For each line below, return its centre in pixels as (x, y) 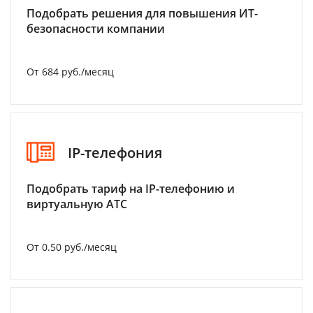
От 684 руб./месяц (70, 72)
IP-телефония (115, 152)
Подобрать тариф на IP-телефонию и (131, 189)
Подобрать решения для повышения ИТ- (142, 14)
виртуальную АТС (77, 204)
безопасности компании (96, 29)
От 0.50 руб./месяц (72, 247)
